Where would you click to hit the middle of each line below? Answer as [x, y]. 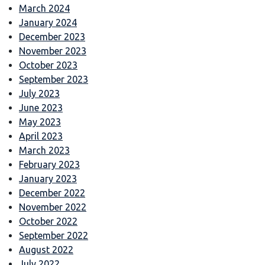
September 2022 [54, 235]
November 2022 [53, 207]
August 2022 [46, 249]
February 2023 [49, 164]
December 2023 [52, 36]
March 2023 [44, 150]
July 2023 [39, 93]
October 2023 [48, 65]
